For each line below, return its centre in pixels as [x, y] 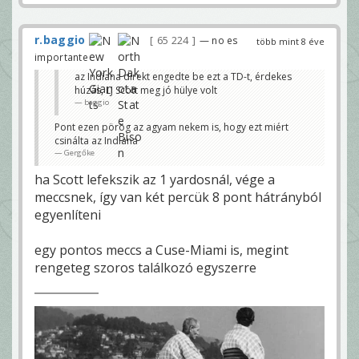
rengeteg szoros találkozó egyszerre [145, 267]
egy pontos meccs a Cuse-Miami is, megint [161, 250]
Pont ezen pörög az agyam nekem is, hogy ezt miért [171, 127]
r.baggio [60, 39]
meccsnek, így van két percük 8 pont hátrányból [178, 197]
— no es [219, 40]
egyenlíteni [68, 214]
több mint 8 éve [290, 41]
